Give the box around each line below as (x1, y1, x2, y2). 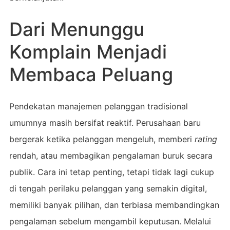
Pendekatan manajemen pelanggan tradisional (9, 101, 188, 111)
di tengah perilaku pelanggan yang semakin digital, (9, 183, 207, 194)
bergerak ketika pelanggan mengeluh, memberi (9, 133, 195, 144)
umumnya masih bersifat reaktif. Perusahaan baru (9, 117, 201, 128)
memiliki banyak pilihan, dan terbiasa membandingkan (9, 199, 219, 210)
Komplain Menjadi (9, 40, 167, 63)
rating (194, 133, 217, 144)
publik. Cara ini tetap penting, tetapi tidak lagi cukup (9, 166, 214, 177)
